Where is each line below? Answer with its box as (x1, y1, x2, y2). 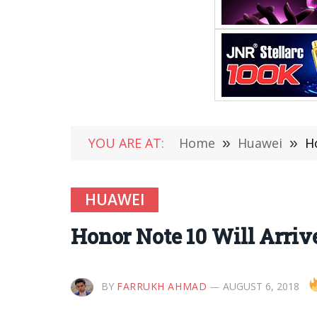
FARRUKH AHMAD (117, 279, 207, 293)
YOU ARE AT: (88, 134, 164, 151)
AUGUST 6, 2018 (223, 279, 300, 293)
